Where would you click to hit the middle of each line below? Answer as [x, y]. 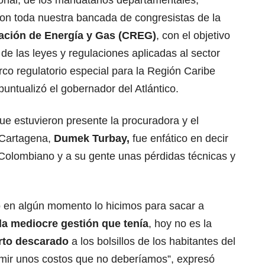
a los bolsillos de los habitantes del [152, 242]
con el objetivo [195, 36]
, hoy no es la [180, 224]
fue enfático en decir [179, 139]
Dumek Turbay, [90, 139]
